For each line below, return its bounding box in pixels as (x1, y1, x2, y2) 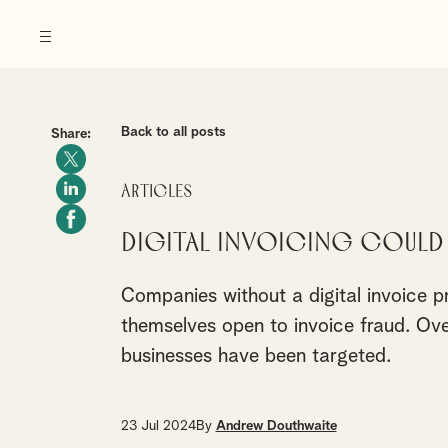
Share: (50, 127, 91, 141)
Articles (120, 183, 192, 201)
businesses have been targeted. (120, 346, 391, 366)
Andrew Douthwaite (215, 419, 337, 433)
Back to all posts (120, 125, 226, 139)
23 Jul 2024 (120, 419, 196, 433)
